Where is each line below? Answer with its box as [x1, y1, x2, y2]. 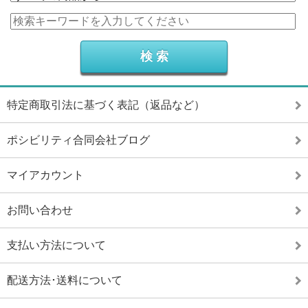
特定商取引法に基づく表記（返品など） [7, 99, 205, 111]
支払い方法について [7, 239, 106, 251]
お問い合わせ [7, 204, 73, 216]
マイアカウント [7, 169, 84, 181]
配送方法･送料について [7, 274, 122, 286]
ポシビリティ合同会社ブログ [7, 134, 150, 146]
